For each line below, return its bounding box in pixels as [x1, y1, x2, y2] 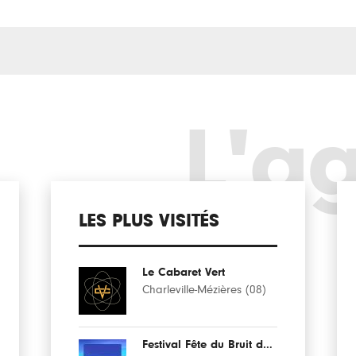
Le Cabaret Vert [142, 266, 225, 278]
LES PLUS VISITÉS [79, 211, 219, 230]
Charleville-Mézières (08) [142, 284, 266, 296]
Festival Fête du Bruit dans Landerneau [263, 339, 273, 350]
